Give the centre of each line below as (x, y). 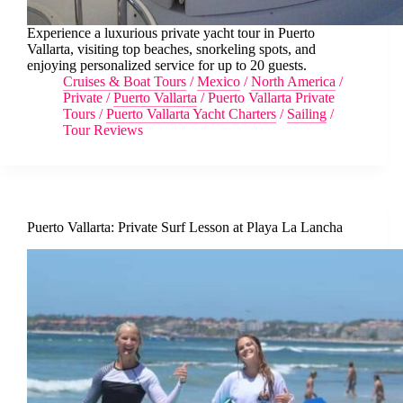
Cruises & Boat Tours (125, 82)
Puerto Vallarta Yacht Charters (191, 114)
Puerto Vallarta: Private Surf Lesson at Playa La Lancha (185, 228)
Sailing (307, 114)
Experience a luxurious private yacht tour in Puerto (171, 33)
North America (293, 82)
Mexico (219, 82)
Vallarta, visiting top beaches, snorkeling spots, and (171, 49)
